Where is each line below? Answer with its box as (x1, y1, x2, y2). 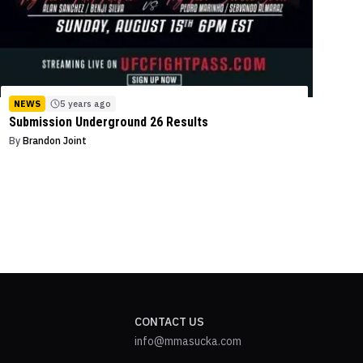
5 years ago (60, 98, 112, 110)
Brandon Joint (23, 135, 88, 147)
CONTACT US (134, 314, 204, 330)
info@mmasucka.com (134, 334, 241, 349)
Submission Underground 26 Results (9, 114, 209, 130)
